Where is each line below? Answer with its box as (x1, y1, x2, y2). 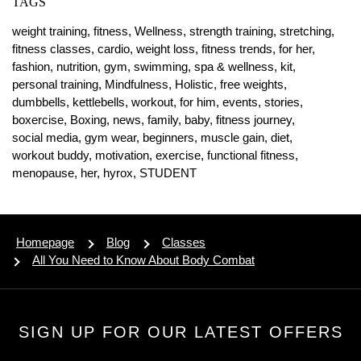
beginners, (143, 130, 201, 144)
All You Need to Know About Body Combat (32, 252, 255, 267)
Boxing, (70, 112, 113, 127)
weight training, (12, 23, 93, 38)
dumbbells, (12, 94, 73, 109)
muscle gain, (201, 130, 271, 144)
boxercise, (12, 112, 70, 127)
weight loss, (136, 41, 201, 56)
